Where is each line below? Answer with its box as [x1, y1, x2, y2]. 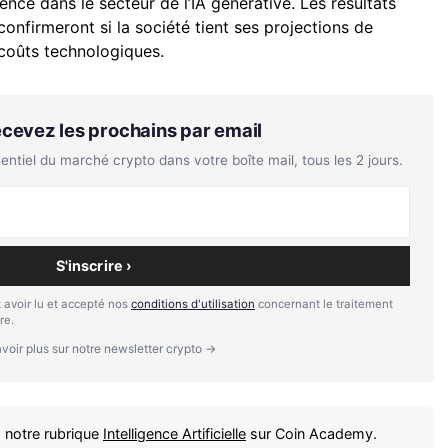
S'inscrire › [55, 256, 133, 274]
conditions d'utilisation [131, 296, 255, 311]
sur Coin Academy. [246, 424, 377, 442]
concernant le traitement [255, 296, 393, 311]
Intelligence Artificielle [103, 424, 246, 442]
